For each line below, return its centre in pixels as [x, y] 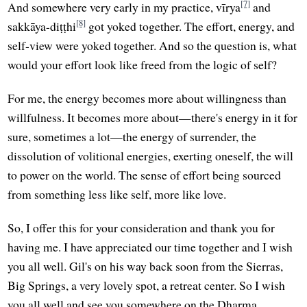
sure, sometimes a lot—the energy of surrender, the [132, 137]
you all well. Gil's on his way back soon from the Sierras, [146, 266]
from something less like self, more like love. [117, 194]
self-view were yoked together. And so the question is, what [152, 46]
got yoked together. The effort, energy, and [191, 26]
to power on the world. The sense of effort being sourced [145, 175]
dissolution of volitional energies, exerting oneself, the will [151, 156]
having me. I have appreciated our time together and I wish [150, 247]
